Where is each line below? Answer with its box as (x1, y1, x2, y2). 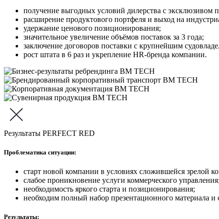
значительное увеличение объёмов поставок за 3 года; (23, 32, 204, 41)
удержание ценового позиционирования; (23, 23, 161, 32)
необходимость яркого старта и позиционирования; (23, 184, 195, 193)
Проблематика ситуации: (4, 148, 76, 156)
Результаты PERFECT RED (4, 129, 95, 137)
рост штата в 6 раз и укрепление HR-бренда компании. (23, 50, 207, 59)
